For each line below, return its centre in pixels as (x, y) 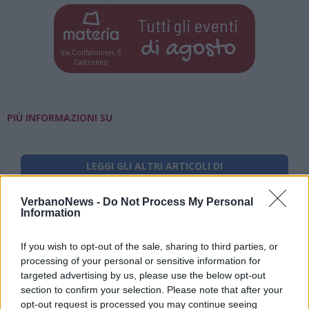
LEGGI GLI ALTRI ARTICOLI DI (154, 166)
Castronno (91, 61)
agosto (200, 49)
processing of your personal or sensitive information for (141, 260)
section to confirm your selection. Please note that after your (152, 289)
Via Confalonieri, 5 (91, 51)
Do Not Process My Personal (178, 201)
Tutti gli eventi (188, 25)
